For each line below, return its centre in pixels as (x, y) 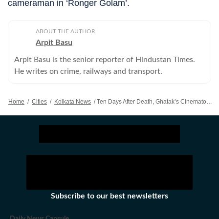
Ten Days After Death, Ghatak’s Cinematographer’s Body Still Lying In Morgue (152, 102)
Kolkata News (73, 102)
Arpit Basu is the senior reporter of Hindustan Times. (105, 60)
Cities (39, 102)
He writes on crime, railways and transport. (88, 71)
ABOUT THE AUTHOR (66, 31)
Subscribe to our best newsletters (109, 196)
